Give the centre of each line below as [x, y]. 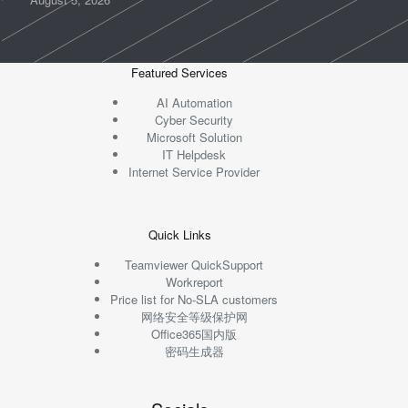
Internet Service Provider [194, 171]
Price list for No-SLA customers [194, 299]
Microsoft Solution [194, 137]
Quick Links [179, 234]
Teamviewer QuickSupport [194, 264]
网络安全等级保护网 [194, 316]
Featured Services [180, 72]
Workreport [194, 281]
